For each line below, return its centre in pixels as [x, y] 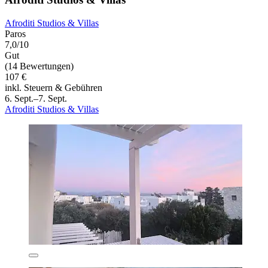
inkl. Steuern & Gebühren [54, 88]
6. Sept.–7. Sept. [36, 99]
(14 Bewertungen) [39, 66]
